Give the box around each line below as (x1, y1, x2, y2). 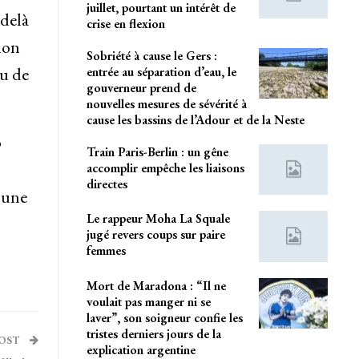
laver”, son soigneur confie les (86, 309, 243, 326)
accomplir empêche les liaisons (86, 159, 244, 176)
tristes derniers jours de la (86, 325, 221, 342)
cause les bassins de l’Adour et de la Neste (86, 111, 305, 128)
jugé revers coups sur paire (86, 226, 225, 244)
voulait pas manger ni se (86, 292, 211, 310)
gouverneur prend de (86, 79, 196, 96)
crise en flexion (86, 14, 165, 32)
